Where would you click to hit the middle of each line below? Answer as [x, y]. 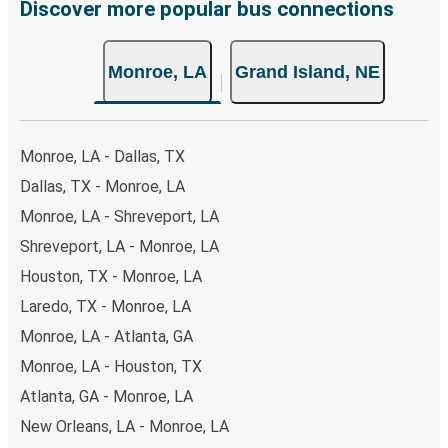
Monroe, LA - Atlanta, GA [106, 337]
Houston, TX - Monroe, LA [111, 277]
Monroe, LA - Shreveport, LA [119, 217]
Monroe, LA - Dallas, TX [102, 157]
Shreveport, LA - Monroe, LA [119, 247]
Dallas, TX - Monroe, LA [102, 187]
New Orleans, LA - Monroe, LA [124, 427]
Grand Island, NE [307, 72]
